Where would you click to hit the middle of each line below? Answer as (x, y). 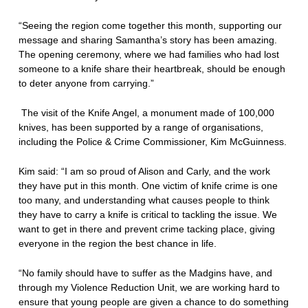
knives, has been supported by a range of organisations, (141, 127)
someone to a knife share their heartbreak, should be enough (152, 68)
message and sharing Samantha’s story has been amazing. (147, 40)
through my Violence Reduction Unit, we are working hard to (149, 287)
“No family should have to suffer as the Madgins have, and (145, 273)
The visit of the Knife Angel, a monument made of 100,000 (147, 112)
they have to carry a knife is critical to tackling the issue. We (147, 214)
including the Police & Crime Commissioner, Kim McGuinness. (152, 141)
